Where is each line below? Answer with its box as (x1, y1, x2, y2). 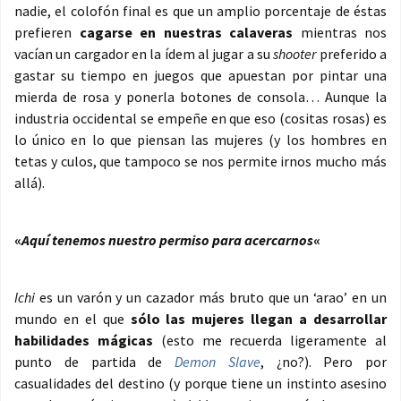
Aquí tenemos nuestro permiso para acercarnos (21, 231, 313, 250)
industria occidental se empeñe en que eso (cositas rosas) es (14, 109, 387, 128)
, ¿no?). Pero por (260, 353, 387, 371)
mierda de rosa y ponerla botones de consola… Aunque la (14, 88, 387, 107)
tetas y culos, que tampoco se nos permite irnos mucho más (14, 152, 387, 171)
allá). (14, 174, 45, 192)
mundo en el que (14, 310, 131, 328)
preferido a (316, 45, 388, 64)
